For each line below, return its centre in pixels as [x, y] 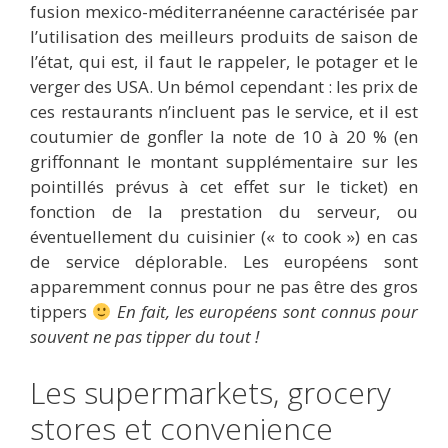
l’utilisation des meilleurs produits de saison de [224, 37]
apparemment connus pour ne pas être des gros [224, 287]
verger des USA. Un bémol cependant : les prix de [224, 87]
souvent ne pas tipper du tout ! [144, 337]
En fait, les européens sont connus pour [267, 312]
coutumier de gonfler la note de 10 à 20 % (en [224, 137]
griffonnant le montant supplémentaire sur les [224, 162]
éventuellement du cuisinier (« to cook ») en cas [224, 237]
